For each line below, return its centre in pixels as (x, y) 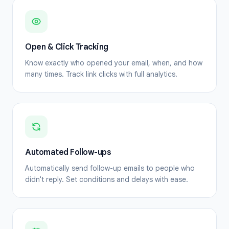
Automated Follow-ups (68, 152)
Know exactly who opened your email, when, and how (114, 63)
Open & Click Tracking (67, 47)
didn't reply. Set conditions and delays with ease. (107, 179)
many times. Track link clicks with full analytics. (101, 74)
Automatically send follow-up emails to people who (110, 168)
